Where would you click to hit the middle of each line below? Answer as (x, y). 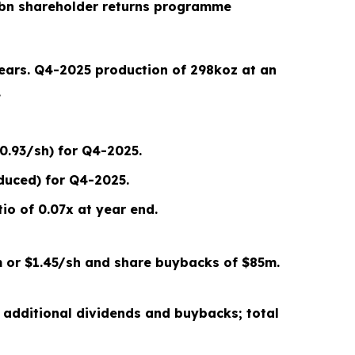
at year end (114, 209)
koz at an (245, 70)
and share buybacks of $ (165, 262)
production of (141, 70)
